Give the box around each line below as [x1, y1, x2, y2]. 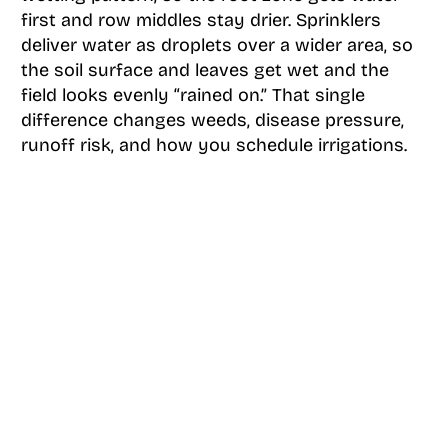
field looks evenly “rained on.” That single [20, 84, 365, 107]
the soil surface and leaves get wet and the [20, 59, 389, 82]
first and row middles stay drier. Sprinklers [20, 9, 381, 32]
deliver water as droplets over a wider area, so [20, 34, 413, 57]
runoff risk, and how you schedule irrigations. [20, 134, 407, 157]
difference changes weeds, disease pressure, [20, 109, 404, 132]
